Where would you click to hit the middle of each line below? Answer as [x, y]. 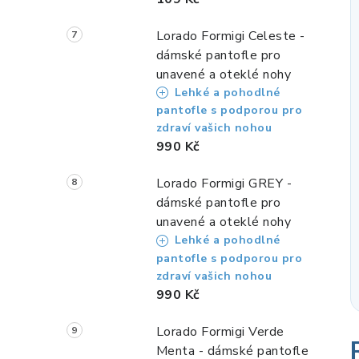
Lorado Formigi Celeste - [230, 36]
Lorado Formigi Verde [220, 332]
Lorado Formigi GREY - [224, 184]
